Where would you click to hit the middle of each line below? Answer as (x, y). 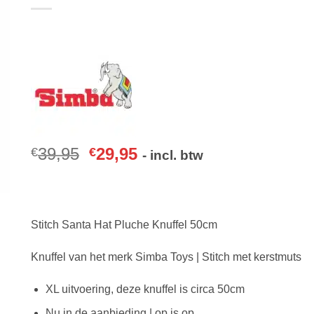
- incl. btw (173, 155)
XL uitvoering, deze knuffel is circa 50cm (145, 289)
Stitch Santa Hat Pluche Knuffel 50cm (124, 225)
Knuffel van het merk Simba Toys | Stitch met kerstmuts (166, 257)
